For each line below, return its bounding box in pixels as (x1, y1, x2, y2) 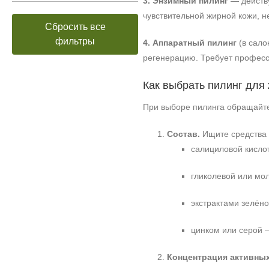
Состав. (167, 129, 200, 139)
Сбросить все (44, 22, 106, 32)
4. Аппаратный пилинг (143, 38, 237, 47)
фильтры (55, 36, 95, 46)
